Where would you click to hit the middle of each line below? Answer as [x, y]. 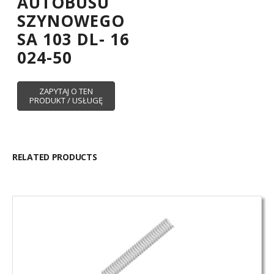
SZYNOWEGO [71, 20]
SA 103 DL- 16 [73, 39]
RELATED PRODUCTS [55, 157]
